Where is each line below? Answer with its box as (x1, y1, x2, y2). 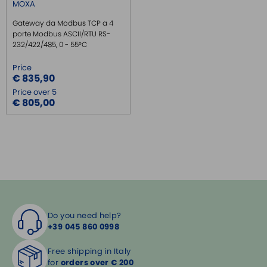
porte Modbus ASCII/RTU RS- (13, 29, 110, 39)
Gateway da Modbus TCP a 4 (13, 18, 113, 29)
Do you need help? (48, 210, 122, 222)
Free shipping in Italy (48, 246, 131, 257)
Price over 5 (13, 86, 57, 98)
